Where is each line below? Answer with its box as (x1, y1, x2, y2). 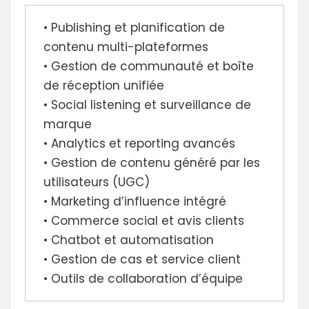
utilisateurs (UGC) (43, 173, 150, 190)
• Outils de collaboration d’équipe (43, 270, 243, 287)
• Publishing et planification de (43, 19, 225, 36)
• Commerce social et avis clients (43, 212, 244, 229)
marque (43, 115, 92, 132)
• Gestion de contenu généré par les (43, 154, 260, 171)
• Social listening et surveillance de (43, 96, 251, 113)
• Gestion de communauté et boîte (43, 57, 254, 74)
